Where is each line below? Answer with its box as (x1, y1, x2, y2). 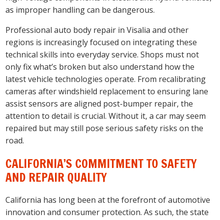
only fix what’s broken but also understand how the (5, 61, 195, 72)
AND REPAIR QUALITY (5, 168, 108, 186)
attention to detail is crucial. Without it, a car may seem (5, 110, 206, 121)
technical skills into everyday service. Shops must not (5, 49, 199, 60)
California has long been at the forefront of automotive (5, 194, 211, 205)
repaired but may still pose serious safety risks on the (5, 122, 204, 134)
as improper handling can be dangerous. (5, 4, 155, 15)
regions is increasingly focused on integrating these (5, 36, 197, 48)
